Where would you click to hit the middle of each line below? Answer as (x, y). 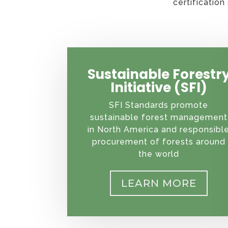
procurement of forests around (159, 142)
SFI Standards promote (159, 105)
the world (159, 154)
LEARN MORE (159, 183)
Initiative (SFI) (159, 88)
